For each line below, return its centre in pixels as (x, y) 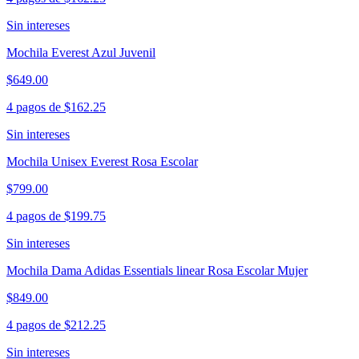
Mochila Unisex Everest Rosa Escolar (102, 162)
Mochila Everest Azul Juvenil (81, 53)
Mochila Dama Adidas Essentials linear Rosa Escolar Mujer (157, 271)
